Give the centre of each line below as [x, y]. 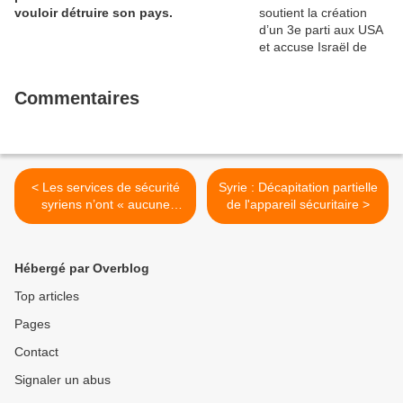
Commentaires [77, 98]
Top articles [47, 296]
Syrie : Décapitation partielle [298, 187]
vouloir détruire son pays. [94, 13]
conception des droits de [105, 221]
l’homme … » [105, 238]
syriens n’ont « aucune [105, 204]
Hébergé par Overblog [82, 268]
